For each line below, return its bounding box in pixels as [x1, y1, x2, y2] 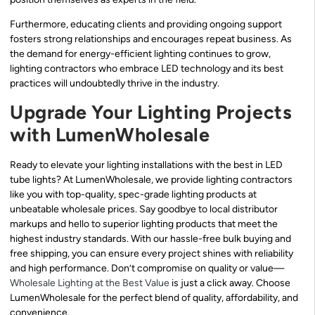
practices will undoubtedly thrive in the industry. [10, 77, 219, 90]
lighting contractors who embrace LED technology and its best [10, 63, 283, 75]
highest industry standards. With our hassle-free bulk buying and [10, 232, 291, 245]
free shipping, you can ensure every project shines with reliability [10, 247, 293, 259]
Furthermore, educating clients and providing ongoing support [10, 18, 282, 31]
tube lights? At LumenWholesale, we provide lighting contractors [10, 173, 292, 186]
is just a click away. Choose [169, 276, 290, 289]
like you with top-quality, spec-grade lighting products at [10, 188, 257, 200]
